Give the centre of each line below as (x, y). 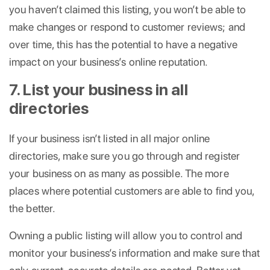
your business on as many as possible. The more (119, 173)
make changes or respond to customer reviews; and (127, 27)
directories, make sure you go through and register (125, 155)
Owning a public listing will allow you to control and (126, 235)
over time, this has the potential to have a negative (124, 44)
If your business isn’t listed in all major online (109, 138)
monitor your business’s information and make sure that (135, 253)
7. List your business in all (99, 89)
